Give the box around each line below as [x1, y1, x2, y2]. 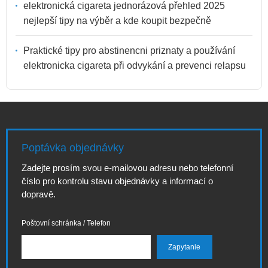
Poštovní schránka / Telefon [22, 219, 111, 227]
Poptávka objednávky [22, 142, 124, 154]
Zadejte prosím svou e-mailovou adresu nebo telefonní [22, 163, 233, 173]
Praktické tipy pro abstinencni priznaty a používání [23, 45, 235, 56]
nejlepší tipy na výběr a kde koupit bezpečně [23, 15, 211, 26]
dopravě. [22, 189, 56, 199]
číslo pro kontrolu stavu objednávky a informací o [22, 176, 213, 186]
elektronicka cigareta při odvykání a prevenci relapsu [23, 60, 246, 71]
